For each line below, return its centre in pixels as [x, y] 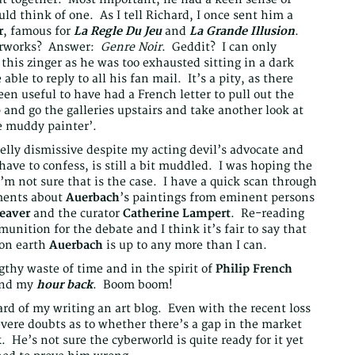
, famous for [38, 32]
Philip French [254, 269]
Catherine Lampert [177, 214]
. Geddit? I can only [219, 48]
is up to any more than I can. [185, 246]
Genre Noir [131, 48]
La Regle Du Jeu [118, 32]
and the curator [76, 214]
